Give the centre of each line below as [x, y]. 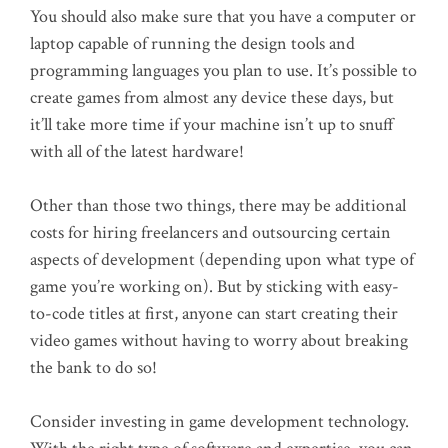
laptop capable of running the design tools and [192, 44]
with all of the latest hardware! [137, 152]
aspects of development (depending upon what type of [222, 260]
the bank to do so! [93, 368]
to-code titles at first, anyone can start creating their [214, 314]
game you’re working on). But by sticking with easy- [214, 287]
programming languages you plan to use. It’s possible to [223, 71]
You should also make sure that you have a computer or [223, 17]
